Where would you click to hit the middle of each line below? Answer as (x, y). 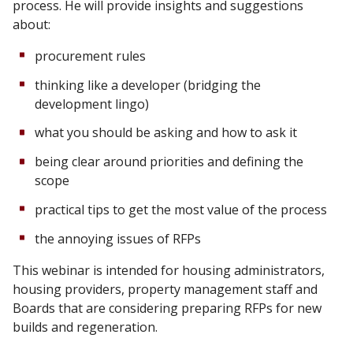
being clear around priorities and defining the (169, 162)
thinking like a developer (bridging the (148, 85)
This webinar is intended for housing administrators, (169, 270)
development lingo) (92, 104)
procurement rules (90, 56)
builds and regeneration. (85, 327)
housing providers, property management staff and (165, 289)
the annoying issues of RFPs (118, 238)
